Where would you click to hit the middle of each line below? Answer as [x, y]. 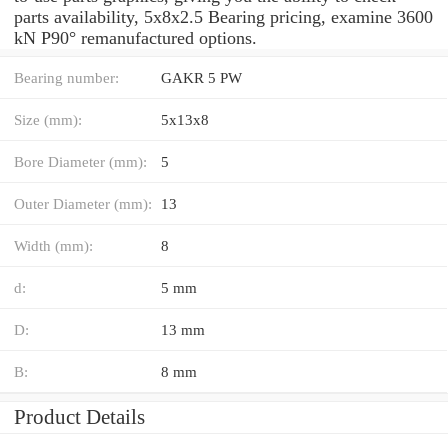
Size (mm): [48, 119]
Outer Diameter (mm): [83, 203]
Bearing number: [66, 77]
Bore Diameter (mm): [80, 161]
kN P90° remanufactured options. [135, 37]
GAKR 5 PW [201, 77]
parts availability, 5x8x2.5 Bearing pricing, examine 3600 [223, 16]
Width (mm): [53, 245]
